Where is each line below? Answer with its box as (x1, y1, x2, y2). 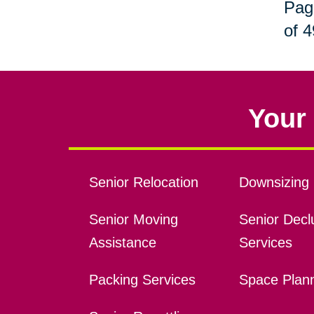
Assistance (88, 235, 156, 251)
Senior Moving (88, 212, 178, 228)
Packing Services (88, 272, 196, 288)
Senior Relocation (88, 175, 198, 191)
